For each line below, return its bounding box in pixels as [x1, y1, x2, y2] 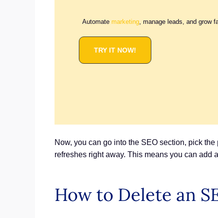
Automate [82, 18, 112, 25]
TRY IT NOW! [94, 46, 136, 54]
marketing [111, 18, 140, 25]
